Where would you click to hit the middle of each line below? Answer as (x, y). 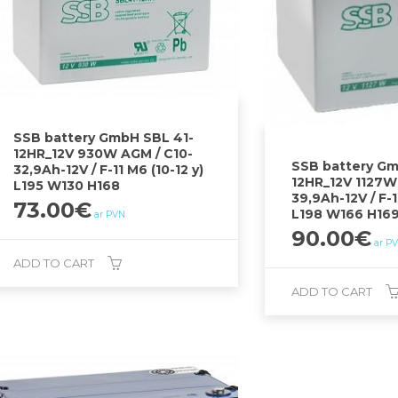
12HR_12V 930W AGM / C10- (103, 154)
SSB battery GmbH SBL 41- (104, 138)
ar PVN (110, 215)
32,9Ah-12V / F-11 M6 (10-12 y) (109, 170)
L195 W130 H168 (67, 186)
